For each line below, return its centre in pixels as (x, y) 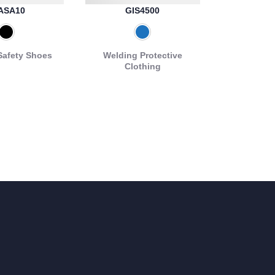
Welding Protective (142, 55)
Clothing (142, 66)
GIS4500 (143, 10)
